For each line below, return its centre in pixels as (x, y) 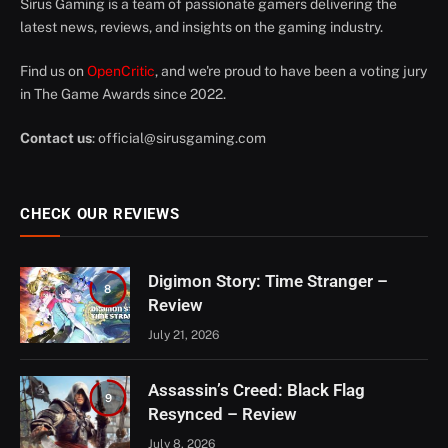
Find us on (53, 71)
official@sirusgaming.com (182, 138)
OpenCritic (121, 71)
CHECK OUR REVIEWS (100, 214)
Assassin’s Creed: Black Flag (256, 390)
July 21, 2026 (183, 335)
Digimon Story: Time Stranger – (268, 281)
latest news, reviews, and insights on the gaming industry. (201, 27)
